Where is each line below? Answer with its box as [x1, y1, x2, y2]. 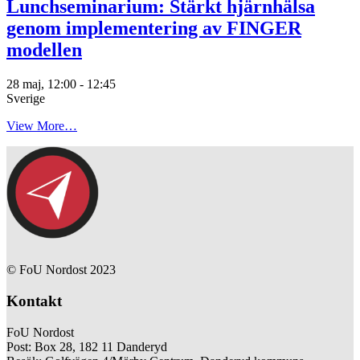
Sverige [6, 92, 45, 106]
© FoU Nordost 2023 [6, 263, 116, 277]
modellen [6, 39, 82, 61]
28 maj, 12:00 [6, 77, 76, 92]
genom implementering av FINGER [6, 18, 301, 39]
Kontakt [6, 292, 62, 309]
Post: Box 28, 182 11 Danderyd [6, 339, 167, 354]
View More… [6, 119, 77, 133]
